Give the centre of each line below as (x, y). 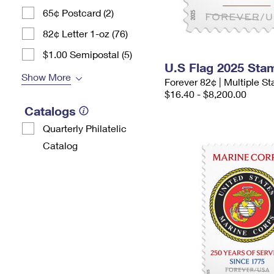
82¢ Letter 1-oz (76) (85, 33)
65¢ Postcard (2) (78, 13)
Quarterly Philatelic (85, 128)
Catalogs (50, 111)
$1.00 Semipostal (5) (87, 54)
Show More (46, 77)
